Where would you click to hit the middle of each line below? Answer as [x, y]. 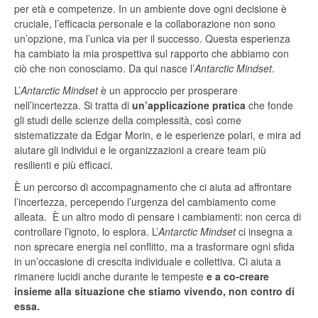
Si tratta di [108, 105]
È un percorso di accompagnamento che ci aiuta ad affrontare [153, 187]
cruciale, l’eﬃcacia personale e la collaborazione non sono [145, 24]
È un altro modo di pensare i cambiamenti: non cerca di [177, 217]
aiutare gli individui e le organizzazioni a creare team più [140, 150]
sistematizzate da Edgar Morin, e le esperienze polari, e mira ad [158, 135]
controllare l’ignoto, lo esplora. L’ [86, 232]
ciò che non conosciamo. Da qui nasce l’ [104, 68]
